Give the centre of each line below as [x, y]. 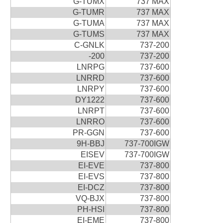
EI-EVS [91, 176]
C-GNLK [89, 45]
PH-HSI [91, 209]
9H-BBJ [90, 143]
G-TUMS [89, 34]
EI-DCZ [91, 187]
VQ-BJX [90, 198]
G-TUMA [89, 23]
